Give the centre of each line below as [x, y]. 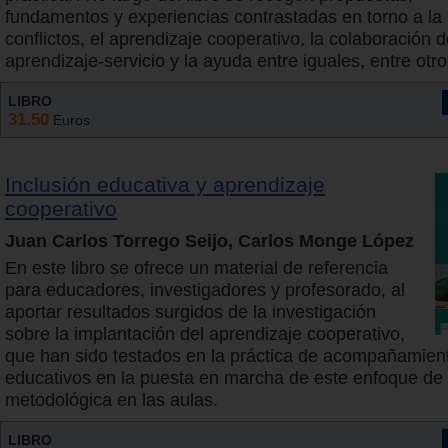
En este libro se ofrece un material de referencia [196, 268]
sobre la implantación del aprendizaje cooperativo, [205, 334]
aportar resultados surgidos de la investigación [190, 312]
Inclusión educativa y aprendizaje [165, 185]
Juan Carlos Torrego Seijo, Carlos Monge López [209, 241]
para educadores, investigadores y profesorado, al [205, 290]
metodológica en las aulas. [111, 400]
